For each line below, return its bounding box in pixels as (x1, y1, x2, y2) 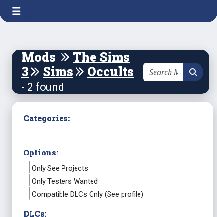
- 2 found (21, 81, 64, 93)
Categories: (23, 113, 70, 123)
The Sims (73, 49, 130, 65)
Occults (87, 63, 134, 79)
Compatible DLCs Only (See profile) (32, 190, 143, 199)
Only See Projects (32, 164, 88, 172)
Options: (23, 147, 58, 157)
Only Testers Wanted (32, 177, 98, 186)
